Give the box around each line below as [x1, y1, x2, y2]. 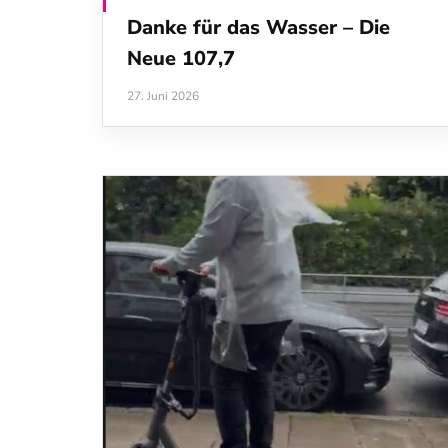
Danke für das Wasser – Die [127, 14, 390, 42]
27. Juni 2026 [127, 88, 199, 105]
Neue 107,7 [127, 45, 235, 73]
